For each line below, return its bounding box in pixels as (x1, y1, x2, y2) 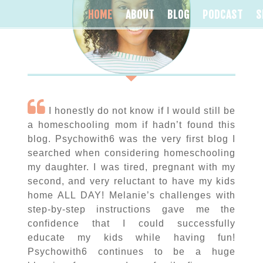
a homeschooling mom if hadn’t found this (27, 119, 236, 130)
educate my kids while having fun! (27, 232, 236, 242)
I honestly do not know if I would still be (45, 105, 236, 116)
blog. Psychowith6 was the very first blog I (27, 133, 236, 144)
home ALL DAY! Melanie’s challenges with (27, 190, 236, 200)
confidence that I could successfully (27, 218, 236, 228)
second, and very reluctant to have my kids (27, 176, 236, 186)
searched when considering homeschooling (27, 147, 236, 158)
